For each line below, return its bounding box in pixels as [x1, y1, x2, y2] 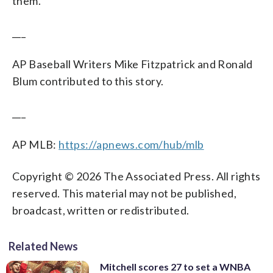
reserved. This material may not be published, [12, 186, 236, 200]
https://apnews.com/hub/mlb [58, 137, 204, 151]
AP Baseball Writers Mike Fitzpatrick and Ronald [12, 57, 253, 71]
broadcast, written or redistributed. [12, 203, 190, 217]
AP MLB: [12, 137, 59, 151]
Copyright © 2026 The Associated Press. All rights [12, 169, 261, 183]
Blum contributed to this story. [12, 74, 164, 88]
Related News [9, 239, 78, 253]
